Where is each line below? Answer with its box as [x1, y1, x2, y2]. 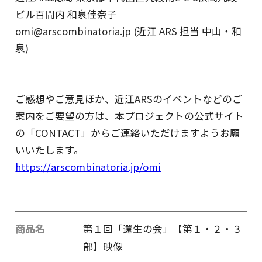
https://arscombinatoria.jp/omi [15, 160, 161, 174]
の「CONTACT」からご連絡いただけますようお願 [15, 126, 240, 140]
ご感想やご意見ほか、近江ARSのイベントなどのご [15, 92, 243, 106]
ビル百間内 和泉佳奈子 [15, 7, 118, 22]
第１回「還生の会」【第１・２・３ [82, 221, 242, 236]
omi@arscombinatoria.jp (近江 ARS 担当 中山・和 [15, 24, 242, 39]
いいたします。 [15, 143, 84, 157]
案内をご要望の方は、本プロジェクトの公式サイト [15, 109, 244, 123]
